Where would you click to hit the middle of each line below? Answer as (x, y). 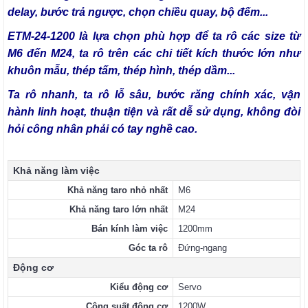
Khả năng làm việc (56, 170)
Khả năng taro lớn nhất (119, 209)
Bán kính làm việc (130, 228)
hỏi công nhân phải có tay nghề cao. (102, 129)
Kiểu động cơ (139, 287)
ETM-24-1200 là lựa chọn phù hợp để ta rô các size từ (154, 36)
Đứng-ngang (202, 247)
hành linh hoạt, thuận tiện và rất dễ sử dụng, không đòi (154, 111)
